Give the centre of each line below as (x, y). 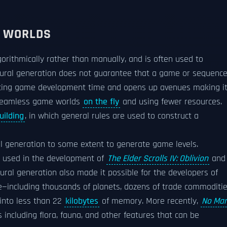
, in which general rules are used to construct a (112, 116)
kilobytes (82, 201)
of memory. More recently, (150, 201)
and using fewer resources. (171, 102)
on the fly (101, 102)
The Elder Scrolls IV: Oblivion (158, 159)
